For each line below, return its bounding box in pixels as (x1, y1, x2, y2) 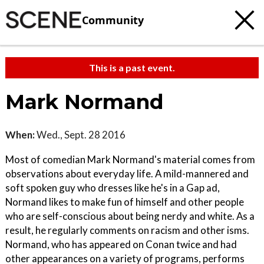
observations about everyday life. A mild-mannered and (5, 167, 249, 180)
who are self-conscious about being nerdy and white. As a (5, 210, 255, 222)
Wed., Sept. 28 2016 (35, 128, 126, 141)
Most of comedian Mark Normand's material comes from (5, 153, 255, 166)
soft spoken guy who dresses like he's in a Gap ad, (5, 181, 220, 194)
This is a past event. (89, 62, 175, 73)
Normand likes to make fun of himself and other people (5, 196, 244, 208)
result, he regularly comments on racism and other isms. (5, 224, 249, 236)
